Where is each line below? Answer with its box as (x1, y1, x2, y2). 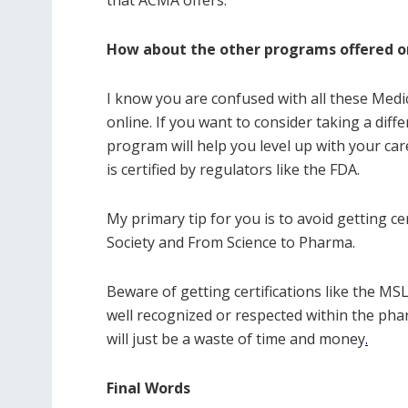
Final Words (107, 377, 190, 398)
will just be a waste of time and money (107, 328, 365, 349)
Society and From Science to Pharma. (107, 231, 355, 252)
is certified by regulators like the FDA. (107, 158, 360, 179)
